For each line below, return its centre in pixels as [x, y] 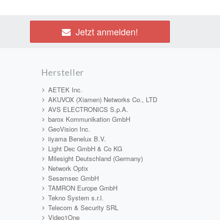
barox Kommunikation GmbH [89, 119]
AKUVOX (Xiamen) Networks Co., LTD [102, 99]
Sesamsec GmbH [73, 178]
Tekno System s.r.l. [76, 198]
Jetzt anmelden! [107, 31]
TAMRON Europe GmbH [82, 188]
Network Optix [68, 168]
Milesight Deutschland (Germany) [95, 158]
